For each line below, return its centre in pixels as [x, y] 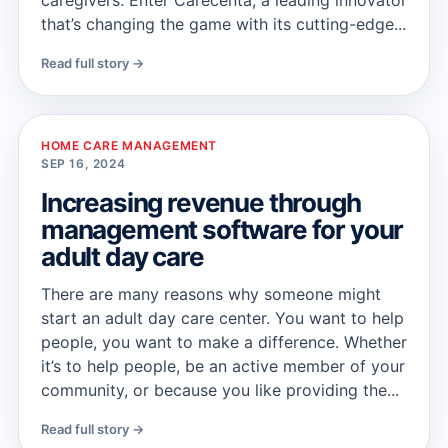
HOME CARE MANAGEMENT [129, 145]
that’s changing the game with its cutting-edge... [223, 24]
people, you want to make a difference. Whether [224, 342]
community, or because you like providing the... [220, 390]
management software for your [222, 229]
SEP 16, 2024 [83, 163]
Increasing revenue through [201, 202]
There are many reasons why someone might [211, 294]
